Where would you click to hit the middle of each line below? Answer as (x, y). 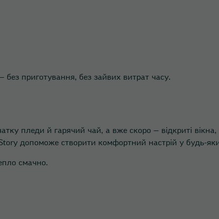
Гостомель (117, 79)
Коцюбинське (117, 135)
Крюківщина (117, 192)
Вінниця (117, 50)
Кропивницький (117, 164)
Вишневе (117, 22)
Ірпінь (117, 107)
